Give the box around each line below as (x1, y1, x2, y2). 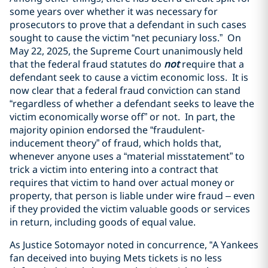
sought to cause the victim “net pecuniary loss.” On (10, 31, 241, 44)
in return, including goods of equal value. (10, 215, 200, 229)
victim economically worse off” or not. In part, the (10, 110, 235, 123)
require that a (182, 57, 244, 71)
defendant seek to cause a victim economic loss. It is (10, 71, 248, 84)
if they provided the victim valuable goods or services (10, 202, 250, 215)
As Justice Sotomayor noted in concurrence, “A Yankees (10, 238, 258, 251)
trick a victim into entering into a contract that (10, 163, 218, 176)
